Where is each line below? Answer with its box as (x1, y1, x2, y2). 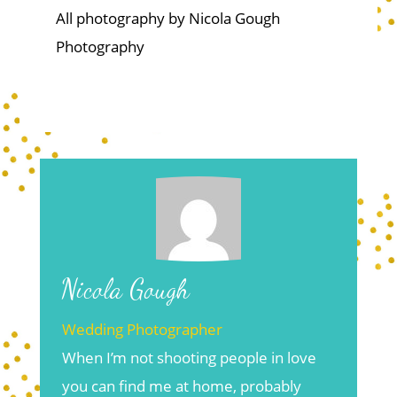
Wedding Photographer (61, 319, 222, 340)
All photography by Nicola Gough (55, 8, 280, 29)
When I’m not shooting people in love (61, 347, 316, 369)
